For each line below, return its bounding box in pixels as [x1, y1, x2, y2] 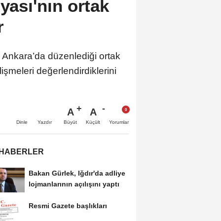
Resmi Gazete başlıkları [28, 202, 107, 210]
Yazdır [37, 119, 52, 125]
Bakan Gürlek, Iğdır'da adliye [28, 169, 125, 178]
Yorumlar [109, 119, 129, 125]
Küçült [86, 119, 100, 125]
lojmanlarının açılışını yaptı [28, 180, 119, 188]
